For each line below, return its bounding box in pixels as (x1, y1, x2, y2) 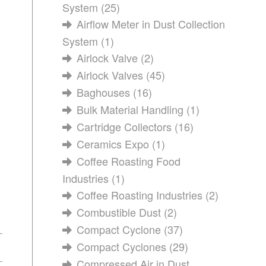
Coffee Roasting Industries (77, 187, 203, 202)
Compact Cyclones (77, 239, 167, 254)
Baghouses (77, 84, 131, 100)
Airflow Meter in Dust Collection (77, 16, 226, 31)
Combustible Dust (77, 204, 161, 220)
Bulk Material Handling (77, 102, 184, 117)
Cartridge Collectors (77, 119, 172, 134)
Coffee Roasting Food (77, 153, 181, 169)
